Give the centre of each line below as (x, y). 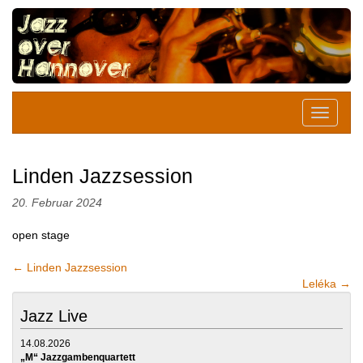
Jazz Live (54, 316)
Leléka (321, 283)
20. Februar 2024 (57, 202)
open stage (41, 235)
